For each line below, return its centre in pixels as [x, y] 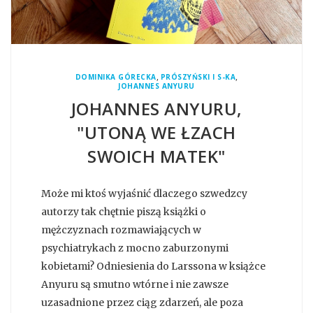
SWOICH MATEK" [156, 156]
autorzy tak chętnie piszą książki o [124, 212]
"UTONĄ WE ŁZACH [156, 133]
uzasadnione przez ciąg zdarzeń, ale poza [142, 303]
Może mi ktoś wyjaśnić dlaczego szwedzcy [144, 194]
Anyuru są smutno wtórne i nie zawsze [135, 285]
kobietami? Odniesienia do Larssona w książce [153, 267]
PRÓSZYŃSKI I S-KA [198, 77]
